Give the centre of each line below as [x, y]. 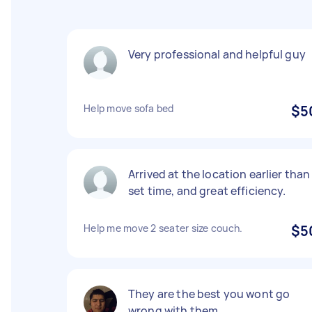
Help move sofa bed [129, 108]
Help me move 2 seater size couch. [163, 228]
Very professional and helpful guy [217, 54]
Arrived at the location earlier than [219, 174]
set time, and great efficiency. [207, 191]
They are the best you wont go [209, 294]
